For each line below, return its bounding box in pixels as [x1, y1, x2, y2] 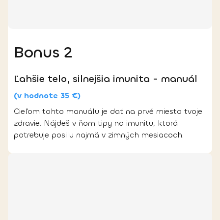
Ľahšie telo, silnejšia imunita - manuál [14, 72, 197, 85]
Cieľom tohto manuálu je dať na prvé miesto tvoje [14, 106, 202, 116]
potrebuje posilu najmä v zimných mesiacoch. [14, 129, 184, 140]
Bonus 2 [14, 42, 73, 63]
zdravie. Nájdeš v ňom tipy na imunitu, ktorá [14, 117, 178, 128]
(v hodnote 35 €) [14, 90, 81, 101]
